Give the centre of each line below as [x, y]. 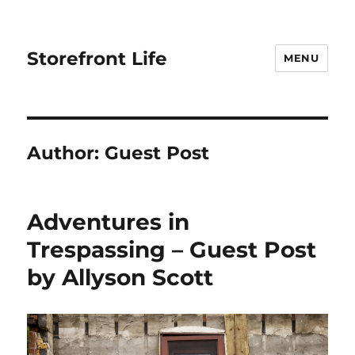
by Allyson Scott [120, 277]
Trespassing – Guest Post [172, 250]
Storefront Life [97, 58]
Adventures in [109, 222]
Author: [66, 153]
